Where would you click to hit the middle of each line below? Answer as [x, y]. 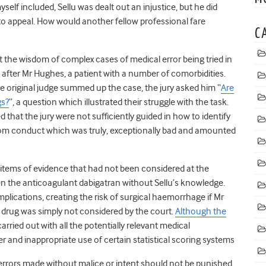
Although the [201, 211]
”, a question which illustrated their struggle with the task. [119, 102]
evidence [52, 168]
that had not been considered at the [140, 168]
